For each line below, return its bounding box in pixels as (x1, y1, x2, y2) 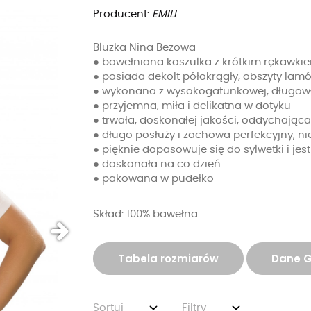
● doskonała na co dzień (93, 159, 221, 169)
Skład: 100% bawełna (93, 209, 198, 219)
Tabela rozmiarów (118, 251, 219, 266)
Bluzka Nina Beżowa (93, 42, 196, 53)
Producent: (93, 9, 152, 19)
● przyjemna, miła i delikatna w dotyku (93, 101, 291, 111)
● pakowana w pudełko (93, 174, 214, 184)
